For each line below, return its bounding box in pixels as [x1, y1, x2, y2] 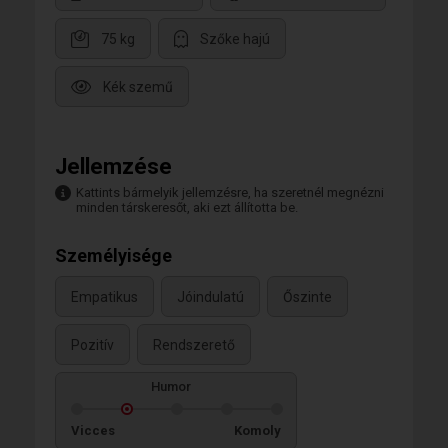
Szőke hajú [200, 31, 270, 48]
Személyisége [55, 244, 172, 266]
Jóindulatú [177, 289, 244, 306]
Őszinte [283, 289, 332, 306]
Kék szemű [103, 79, 173, 96]
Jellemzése [55, 153, 172, 179]
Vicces [71, 422, 115, 438]
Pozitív [71, 337, 114, 354]
